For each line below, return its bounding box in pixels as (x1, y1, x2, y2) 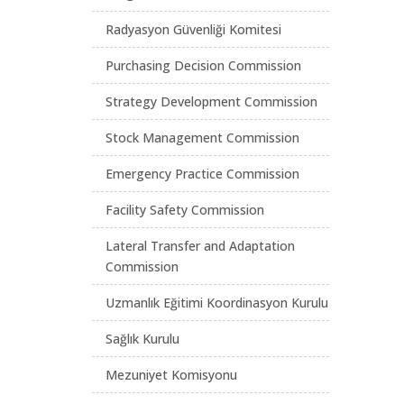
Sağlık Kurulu (106, 330, 179, 347)
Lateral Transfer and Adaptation (106, 237, 295, 254)
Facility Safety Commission (106, 201, 264, 218)
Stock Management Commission (106, 129, 299, 146)
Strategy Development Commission (106, 93, 317, 110)
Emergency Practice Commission (106, 165, 299, 182)
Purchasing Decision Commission (106, 57, 301, 74)
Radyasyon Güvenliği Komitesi (106, 21, 281, 38)
